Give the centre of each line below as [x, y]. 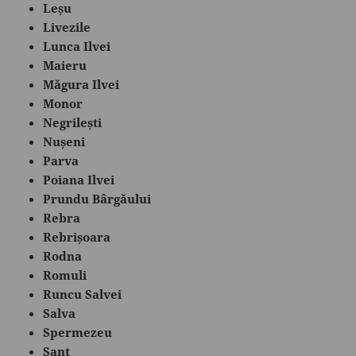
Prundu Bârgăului [97, 198]
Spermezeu [78, 332]
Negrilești [73, 122]
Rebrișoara [77, 236]
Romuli [65, 275]
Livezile [67, 27]
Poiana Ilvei [79, 179]
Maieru [65, 65]
